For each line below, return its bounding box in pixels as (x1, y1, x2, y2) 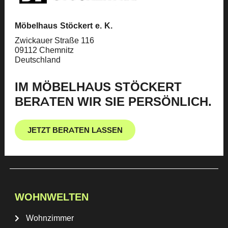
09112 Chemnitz (14, 45, 74, 55)
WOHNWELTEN (14, 190, 89, 203)
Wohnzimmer (26, 213, 74, 223)
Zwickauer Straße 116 (14, 36, 94, 46)
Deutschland (14, 55, 61, 65)
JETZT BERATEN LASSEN (27, 125, 123, 135)
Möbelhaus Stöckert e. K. (14, 21, 112, 31)
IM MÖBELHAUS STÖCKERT (14, 79, 182, 94)
